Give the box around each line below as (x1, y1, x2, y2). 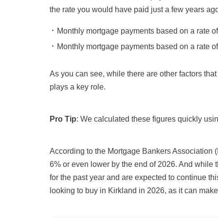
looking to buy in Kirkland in (50, 186, 147, 195)
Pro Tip (50, 115, 76, 124)
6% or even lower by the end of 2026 (50, 160, 175, 169)
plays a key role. (50, 83, 111, 91)
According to (50, 147, 95, 156)
